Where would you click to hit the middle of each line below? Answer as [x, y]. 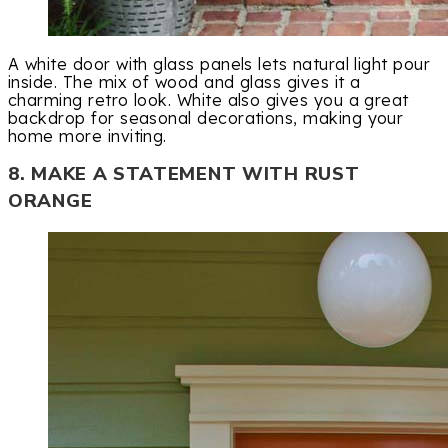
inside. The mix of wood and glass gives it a [184, 82]
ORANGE [50, 201]
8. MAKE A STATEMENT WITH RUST [184, 174]
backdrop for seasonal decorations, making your [206, 118]
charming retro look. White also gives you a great [208, 100]
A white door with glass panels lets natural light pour [219, 64]
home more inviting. [87, 136]
